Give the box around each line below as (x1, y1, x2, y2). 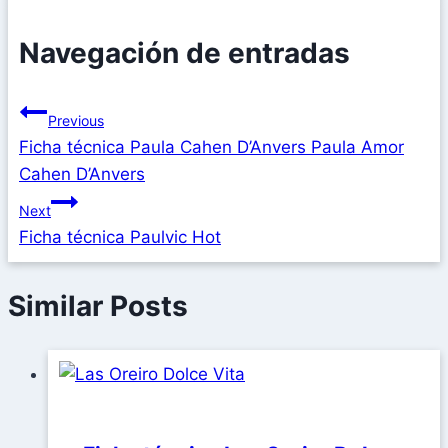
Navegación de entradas (19, 36, 350, 71)
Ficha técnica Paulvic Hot (19, 226, 221, 247)
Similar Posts (8, 288, 188, 323)
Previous (48, 111, 104, 129)
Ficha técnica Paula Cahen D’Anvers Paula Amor (19, 136, 404, 157)
